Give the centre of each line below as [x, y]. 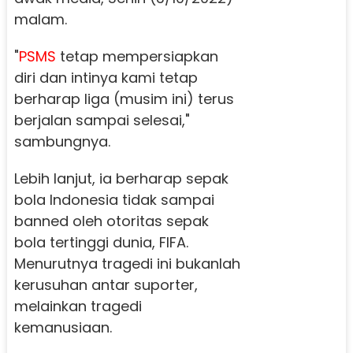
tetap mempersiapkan [137, 57]
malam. [40, 20]
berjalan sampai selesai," [102, 121]
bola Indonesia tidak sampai [114, 200]
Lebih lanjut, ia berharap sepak [121, 179]
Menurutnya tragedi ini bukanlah [127, 264]
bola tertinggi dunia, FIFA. [101, 243]
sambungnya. [62, 142]
